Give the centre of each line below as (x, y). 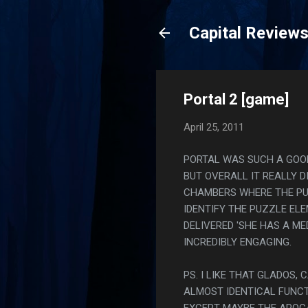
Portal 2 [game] (236, 99)
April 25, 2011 (214, 127)
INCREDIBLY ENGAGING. (238, 242)
